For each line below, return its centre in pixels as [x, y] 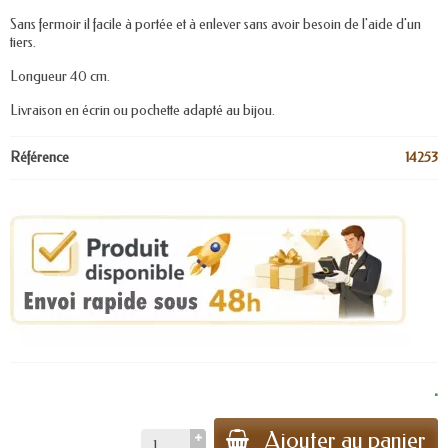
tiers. [23, 42]
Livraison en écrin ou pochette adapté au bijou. [142, 110]
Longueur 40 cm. [60, 76]
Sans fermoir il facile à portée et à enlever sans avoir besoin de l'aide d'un [215, 24]
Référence [39, 157]
